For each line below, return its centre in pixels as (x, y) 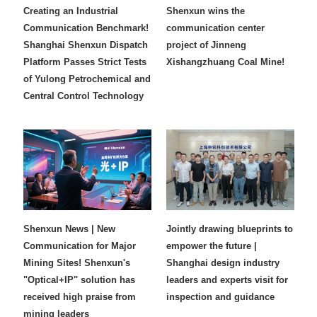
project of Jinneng (206, 45)
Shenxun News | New (70, 229)
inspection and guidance (220, 297)
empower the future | (212, 246)
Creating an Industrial (71, 11)
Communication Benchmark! (86, 28)
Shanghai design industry (223, 263)
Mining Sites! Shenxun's (77, 263)
